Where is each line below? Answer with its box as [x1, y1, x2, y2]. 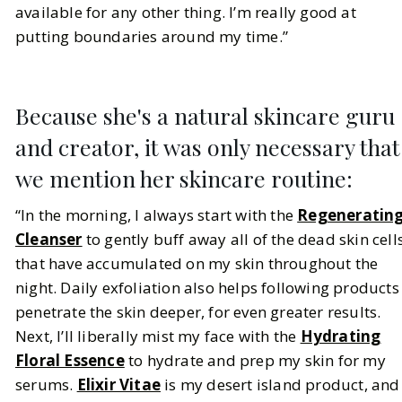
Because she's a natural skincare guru [15, 100, 395, 131]
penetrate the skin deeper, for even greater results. [15, 301, 381, 323]
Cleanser [15, 229, 83, 250]
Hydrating [300, 326, 381, 347]
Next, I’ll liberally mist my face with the [15, 326, 301, 347]
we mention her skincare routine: [15, 163, 353, 194]
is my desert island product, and [161, 374, 400, 396]
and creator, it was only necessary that [15, 132, 400, 162]
